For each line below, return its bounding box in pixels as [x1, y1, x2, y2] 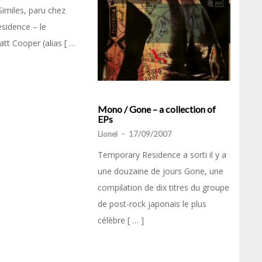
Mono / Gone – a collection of [98, 103, 216, 115]
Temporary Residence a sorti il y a [98, 149, 226, 160]
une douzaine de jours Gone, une [98, 165, 223, 177]
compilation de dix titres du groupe [98, 181, 229, 193]
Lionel [98, 129, 118, 139]
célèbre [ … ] [98, 214, 144, 226]
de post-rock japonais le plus [98, 198, 206, 209]
